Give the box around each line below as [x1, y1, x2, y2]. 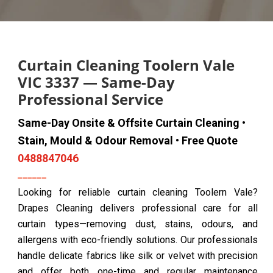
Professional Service [18, 89, 163, 109]
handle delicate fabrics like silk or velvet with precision [18, 250, 258, 261]
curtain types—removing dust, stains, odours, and [18, 218, 258, 230]
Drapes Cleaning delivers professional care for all [18, 202, 258, 214]
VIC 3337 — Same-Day [18, 72, 175, 92]
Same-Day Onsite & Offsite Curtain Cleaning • [18, 116, 246, 129]
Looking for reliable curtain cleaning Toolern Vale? [18, 186, 258, 198]
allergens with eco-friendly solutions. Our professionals [18, 234, 258, 246]
